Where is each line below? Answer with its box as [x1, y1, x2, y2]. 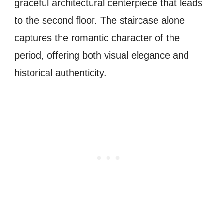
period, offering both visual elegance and [15, 50, 189, 61]
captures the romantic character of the [15, 32, 180, 44]
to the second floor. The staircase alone [15, 15, 185, 26]
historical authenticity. [15, 67, 107, 78]
